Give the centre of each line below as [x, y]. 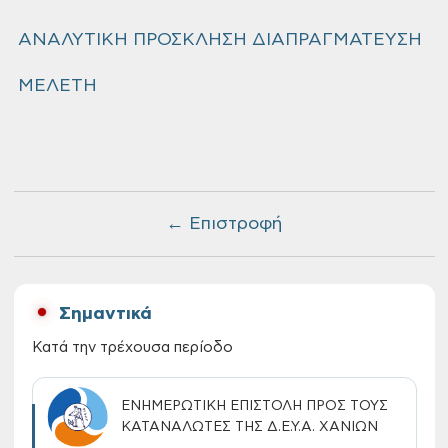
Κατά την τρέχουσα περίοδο [132, 347]
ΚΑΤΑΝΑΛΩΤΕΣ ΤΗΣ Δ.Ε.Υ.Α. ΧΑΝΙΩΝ [249, 427]
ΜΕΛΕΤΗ [57, 86]
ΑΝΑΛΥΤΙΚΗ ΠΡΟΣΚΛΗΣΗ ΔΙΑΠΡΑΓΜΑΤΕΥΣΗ [220, 40]
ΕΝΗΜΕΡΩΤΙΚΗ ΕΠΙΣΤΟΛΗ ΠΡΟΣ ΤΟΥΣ [254, 406]
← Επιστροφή [224, 224]
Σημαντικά [105, 314]
